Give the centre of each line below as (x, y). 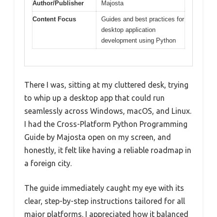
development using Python (139, 41)
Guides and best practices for (143, 19)
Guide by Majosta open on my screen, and (98, 137)
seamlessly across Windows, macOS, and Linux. (108, 111)
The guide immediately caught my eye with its (104, 188)
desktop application (128, 30)
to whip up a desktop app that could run (94, 98)
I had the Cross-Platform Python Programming (106, 124)
